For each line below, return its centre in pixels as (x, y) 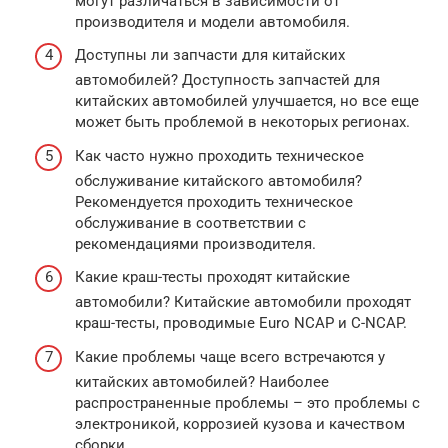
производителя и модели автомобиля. (212, 21)
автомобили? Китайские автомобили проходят (243, 302)
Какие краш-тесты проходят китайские (212, 277)
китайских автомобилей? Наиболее (202, 381)
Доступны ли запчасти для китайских (210, 55)
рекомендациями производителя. (195, 243)
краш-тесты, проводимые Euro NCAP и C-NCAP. (241, 323)
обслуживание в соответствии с (190, 222)
